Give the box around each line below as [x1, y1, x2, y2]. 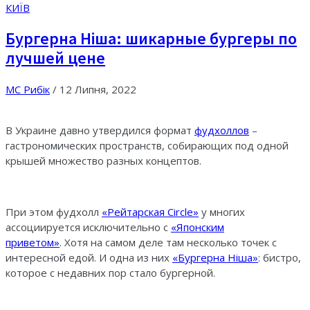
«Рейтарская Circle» [102, 204, 199, 219]
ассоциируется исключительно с [6, 219, 171, 234]
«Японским [171, 219, 224, 234]
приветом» [6, 235, 60, 249]
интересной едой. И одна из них [6, 250, 172, 264]
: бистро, [258, 250, 301, 264]
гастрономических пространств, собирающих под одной [6, 138, 289, 152]
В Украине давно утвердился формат [6, 122, 194, 137]
